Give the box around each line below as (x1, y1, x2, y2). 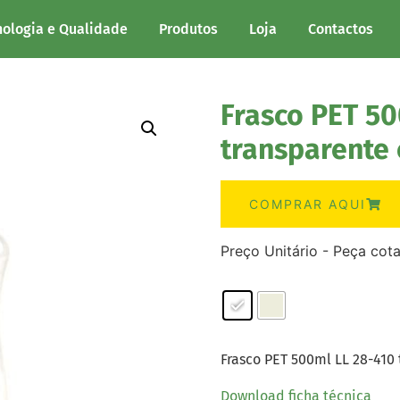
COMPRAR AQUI (248, 196, 366, 212)
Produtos (158, 20, 218, 37)
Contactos (307, 20, 373, 37)
